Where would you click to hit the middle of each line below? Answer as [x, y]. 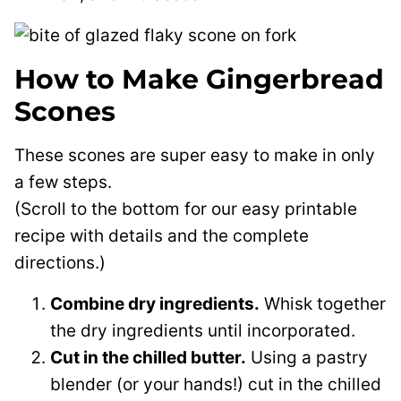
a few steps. [63, 182]
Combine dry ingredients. [155, 304]
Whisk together [323, 304]
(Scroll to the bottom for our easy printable [186, 209]
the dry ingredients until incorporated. [203, 331]
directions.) [60, 263]
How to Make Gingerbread [199, 79]
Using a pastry [307, 358]
